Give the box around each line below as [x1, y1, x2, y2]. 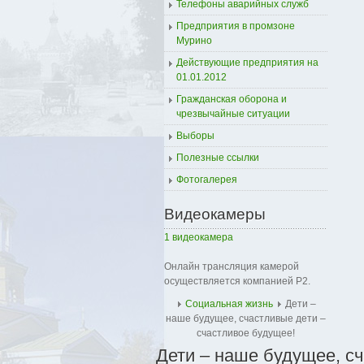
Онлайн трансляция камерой [164, 261, 299, 272]
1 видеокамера [164, 232, 233, 243]
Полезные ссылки [176, 152, 259, 163]
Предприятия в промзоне [176, 20, 295, 32]
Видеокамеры [164, 206, 266, 223]
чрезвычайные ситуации [176, 108, 290, 119]
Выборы [176, 130, 214, 141]
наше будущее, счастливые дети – [165, 313, 326, 324]
